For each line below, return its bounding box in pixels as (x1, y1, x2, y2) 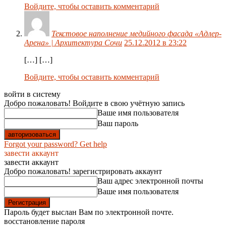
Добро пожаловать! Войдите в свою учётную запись (4, 99, 185, 108)
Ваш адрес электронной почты (97, 177, 203, 186)
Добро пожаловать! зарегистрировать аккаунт (4, 167, 162, 176)
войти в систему (4, 90, 61, 99)
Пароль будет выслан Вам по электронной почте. (4, 208, 174, 217)
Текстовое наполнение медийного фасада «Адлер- (51, 29, 221, 38)
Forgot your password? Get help (4, 140, 107, 149)
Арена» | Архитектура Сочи (24, 38, 122, 47)
